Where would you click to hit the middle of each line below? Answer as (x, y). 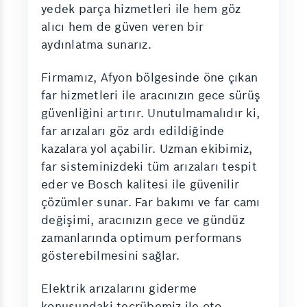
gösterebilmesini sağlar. (110, 256)
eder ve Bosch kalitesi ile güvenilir (140, 184)
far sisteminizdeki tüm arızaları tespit (149, 167)
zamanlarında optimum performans (142, 238)
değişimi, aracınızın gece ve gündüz (143, 220)
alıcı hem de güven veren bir (122, 27)
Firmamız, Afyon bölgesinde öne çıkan (149, 77)
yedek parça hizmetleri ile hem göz (141, 9)
